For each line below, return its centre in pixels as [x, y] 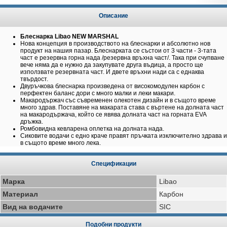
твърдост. [34, 79]
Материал [20, 194]
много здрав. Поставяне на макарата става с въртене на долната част [122, 107]
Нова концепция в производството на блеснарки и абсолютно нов [115, 44]
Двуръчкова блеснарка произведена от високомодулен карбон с [112, 86]
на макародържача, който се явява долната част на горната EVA [113, 115]
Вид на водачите [33, 207]
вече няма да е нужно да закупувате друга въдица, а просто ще [112, 65]
